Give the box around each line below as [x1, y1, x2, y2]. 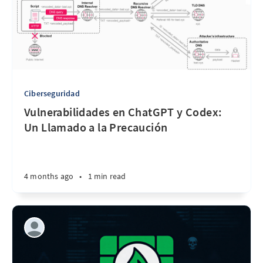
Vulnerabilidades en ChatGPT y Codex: [24, 104, 222, 119]
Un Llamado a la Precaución [24, 120, 168, 134]
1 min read [87, 171, 126, 181]
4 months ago [24, 171, 74, 181]
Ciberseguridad [24, 88, 80, 99]
